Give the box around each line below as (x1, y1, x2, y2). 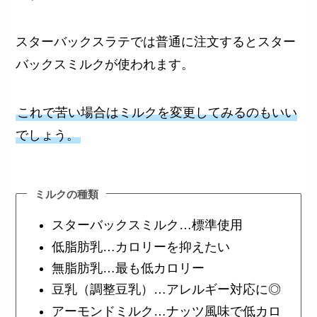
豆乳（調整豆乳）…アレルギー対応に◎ (51, 282, 281, 297)
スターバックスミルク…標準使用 (51, 218, 243, 233)
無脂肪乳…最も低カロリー (51, 260, 204, 275)
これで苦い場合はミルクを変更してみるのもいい (17, 105, 298, 120)
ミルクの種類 (35, 188, 99, 200)
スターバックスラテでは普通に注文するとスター (16, 35, 296, 50)
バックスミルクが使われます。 (16, 57, 195, 72)
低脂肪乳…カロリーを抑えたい (51, 239, 230, 254)
